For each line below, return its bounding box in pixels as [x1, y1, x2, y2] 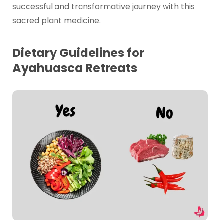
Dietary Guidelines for [12, 44, 144, 61]
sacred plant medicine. [12, 15, 101, 27]
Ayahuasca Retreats [12, 59, 137, 76]
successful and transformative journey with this [12, 1, 194, 13]
